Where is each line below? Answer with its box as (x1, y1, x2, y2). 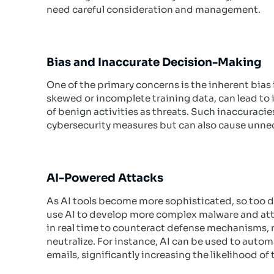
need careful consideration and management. (46, 3, 261, 15)
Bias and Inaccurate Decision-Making (46, 54, 262, 69)
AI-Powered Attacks (46, 171, 164, 185)
